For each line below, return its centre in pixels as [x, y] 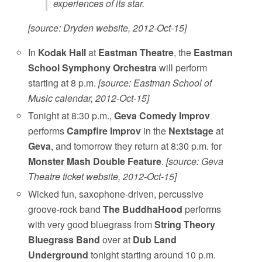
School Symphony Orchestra [93, 67]
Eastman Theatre [136, 52]
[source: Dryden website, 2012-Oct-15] [108, 27]
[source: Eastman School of [155, 82]
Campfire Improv [104, 130]
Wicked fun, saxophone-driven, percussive [116, 194]
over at [117, 240]
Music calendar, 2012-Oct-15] [89, 98]
